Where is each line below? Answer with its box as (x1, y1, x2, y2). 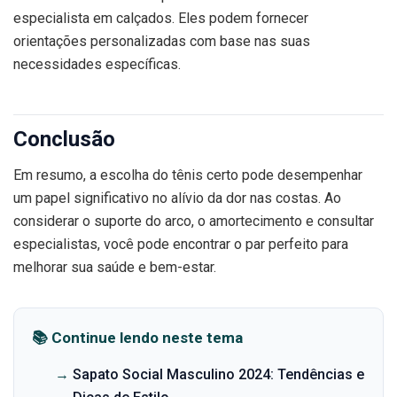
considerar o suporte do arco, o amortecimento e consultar (13, 212, 374, 230)
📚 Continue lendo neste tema (32, 328, 243, 346)
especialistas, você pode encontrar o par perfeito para (13, 235, 348, 253)
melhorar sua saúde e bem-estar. (13, 258, 216, 276)
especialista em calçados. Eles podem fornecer (13, 9, 308, 27)
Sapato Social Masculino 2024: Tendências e (72, 365, 364, 383)
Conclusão (13, 126, 115, 152)
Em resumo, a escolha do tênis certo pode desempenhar (13, 166, 362, 183)
